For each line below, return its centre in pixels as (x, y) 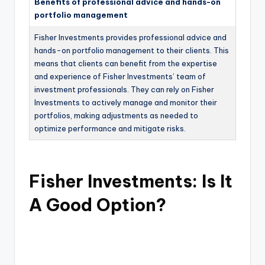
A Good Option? (98, 205)
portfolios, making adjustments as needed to (116, 116)
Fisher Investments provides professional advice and (130, 38)
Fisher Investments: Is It (131, 182)
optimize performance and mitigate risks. (110, 129)
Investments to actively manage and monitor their (126, 103)
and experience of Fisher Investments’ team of (120, 77)
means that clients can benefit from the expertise (126, 64)
